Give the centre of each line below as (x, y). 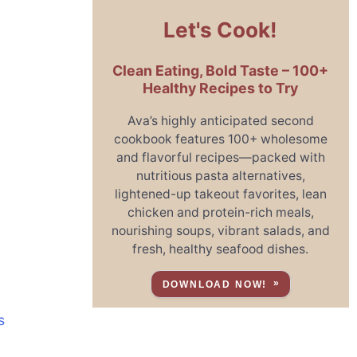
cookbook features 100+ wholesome (220, 139)
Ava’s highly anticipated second (220, 120)
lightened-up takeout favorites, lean (220, 194)
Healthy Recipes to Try (221, 88)
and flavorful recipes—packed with (220, 157)
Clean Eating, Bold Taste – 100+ (221, 70)
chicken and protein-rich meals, (220, 212)
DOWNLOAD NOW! (215, 285)
